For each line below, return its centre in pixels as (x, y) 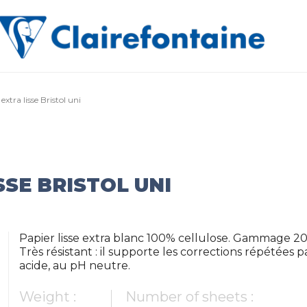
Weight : (48, 297)
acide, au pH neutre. (75, 266)
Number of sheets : (190, 297)
